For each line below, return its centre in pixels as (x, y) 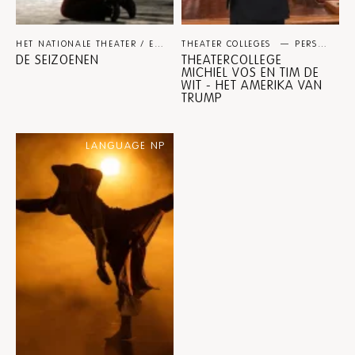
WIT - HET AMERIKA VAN (252, 85)
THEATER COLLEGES (228, 44)
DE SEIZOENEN (57, 60)
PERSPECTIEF (306, 44)
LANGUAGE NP (126, 145)
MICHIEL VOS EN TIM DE (250, 73)
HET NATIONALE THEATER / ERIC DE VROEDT (158, 44)
